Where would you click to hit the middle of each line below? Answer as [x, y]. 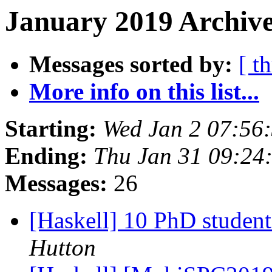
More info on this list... [144, 92]
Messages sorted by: [131, 64]
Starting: [51, 129]
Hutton [63, 248]
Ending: [46, 156]
